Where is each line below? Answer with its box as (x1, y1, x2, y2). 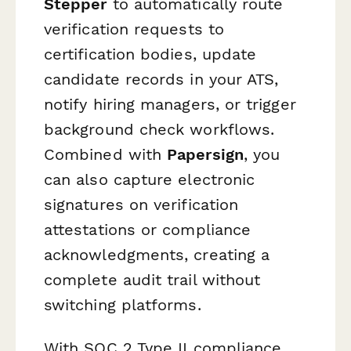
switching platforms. (44, 295, 201, 314)
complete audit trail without (44, 270, 261, 289)
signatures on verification (44, 194, 239, 214)
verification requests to (44, 19, 224, 38)
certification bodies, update (44, 44, 257, 63)
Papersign (167, 144, 244, 164)
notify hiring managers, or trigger (44, 94, 296, 114)
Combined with (44, 144, 168, 164)
